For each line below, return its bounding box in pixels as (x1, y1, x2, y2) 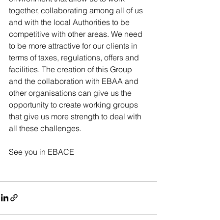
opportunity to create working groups (9, 99, 140, 110)
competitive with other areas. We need (9, 28, 144, 39)
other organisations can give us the (9, 87, 134, 98)
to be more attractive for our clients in (9, 40, 139, 51)
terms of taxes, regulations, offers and (9, 52, 141, 62)
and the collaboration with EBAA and (9, 76, 140, 86)
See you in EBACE (9, 146, 74, 157)
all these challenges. (9, 123, 82, 133)
